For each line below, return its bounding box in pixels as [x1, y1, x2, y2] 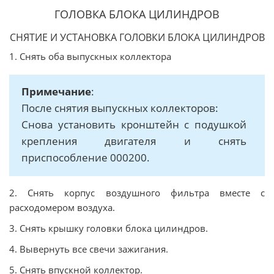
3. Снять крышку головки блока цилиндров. [9, 222, 208, 234]
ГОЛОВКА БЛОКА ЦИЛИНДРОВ [54, 7, 220, 21]
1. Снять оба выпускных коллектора [9, 50, 171, 62]
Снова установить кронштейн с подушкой [21, 117, 246, 131]
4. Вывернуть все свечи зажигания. [9, 243, 168, 255]
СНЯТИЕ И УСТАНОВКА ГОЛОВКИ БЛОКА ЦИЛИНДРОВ [9, 31, 265, 44]
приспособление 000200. [21, 150, 150, 165]
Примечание [21, 84, 91, 98]
